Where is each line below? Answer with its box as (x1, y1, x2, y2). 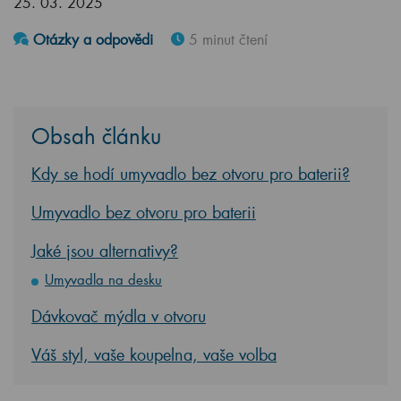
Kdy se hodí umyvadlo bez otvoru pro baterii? (31, 163, 350, 184)
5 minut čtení (184, 30, 268, 48)
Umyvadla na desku (45, 270, 162, 288)
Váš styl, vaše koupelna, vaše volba (31, 344, 277, 365)
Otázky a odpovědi (29, 30, 153, 48)
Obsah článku (31, 122, 161, 149)
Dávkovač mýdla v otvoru (31, 305, 206, 327)
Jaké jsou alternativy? (31, 240, 178, 261)
